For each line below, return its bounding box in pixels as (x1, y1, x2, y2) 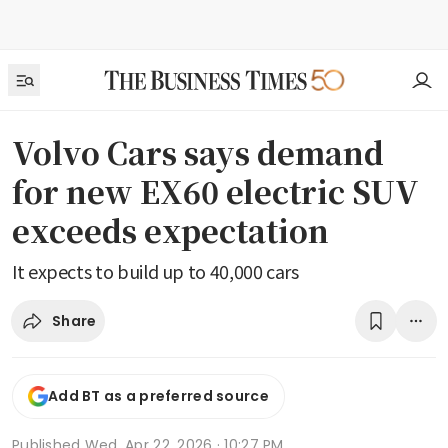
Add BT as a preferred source (48, 386, 269, 407)
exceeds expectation (12, 208, 329, 252)
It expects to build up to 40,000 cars (12, 258, 299, 284)
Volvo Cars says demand (12, 130, 384, 174)
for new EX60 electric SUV (12, 169, 419, 213)
